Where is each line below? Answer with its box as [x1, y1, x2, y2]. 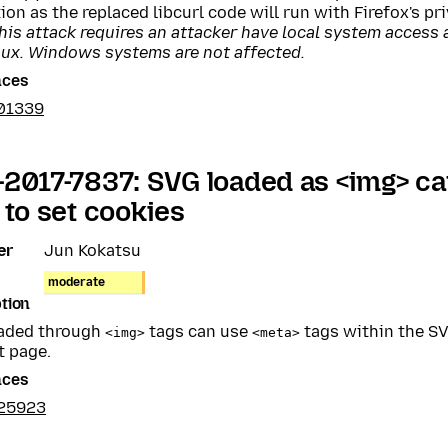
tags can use [145, 322, 252, 341]
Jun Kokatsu [44, 241, 141, 260]
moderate [48, 275, 105, 289]
